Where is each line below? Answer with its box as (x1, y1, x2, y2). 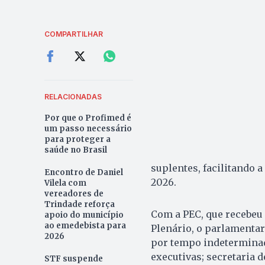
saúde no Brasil (44, 144, 107, 155)
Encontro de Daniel (44, 167, 123, 177)
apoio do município (44, 209, 124, 220)
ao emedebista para (44, 220, 126, 231)
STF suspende (44, 253, 103, 264)
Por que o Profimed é (44, 112, 131, 123)
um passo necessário (44, 123, 132, 134)
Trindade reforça (44, 199, 115, 209)
